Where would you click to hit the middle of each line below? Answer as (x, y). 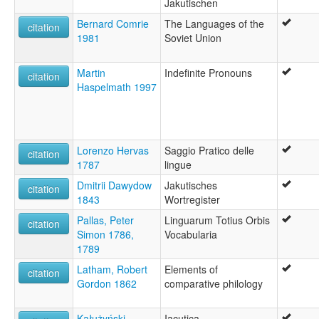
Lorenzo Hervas (113, 150)
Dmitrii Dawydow (114, 185)
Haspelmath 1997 (117, 87)
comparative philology (214, 283)
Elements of (191, 269)
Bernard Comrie (113, 23)
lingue (178, 164)
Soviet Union (193, 37)
